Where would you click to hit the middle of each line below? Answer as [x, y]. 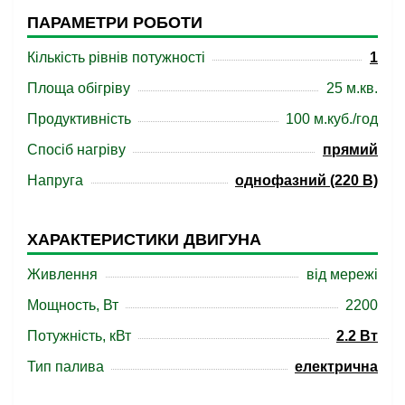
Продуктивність [79, 119]
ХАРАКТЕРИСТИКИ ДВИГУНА [144, 240]
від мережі [342, 274]
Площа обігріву [79, 88]
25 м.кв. [352, 88]
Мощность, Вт [73, 305]
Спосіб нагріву [76, 150]
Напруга [55, 180]
